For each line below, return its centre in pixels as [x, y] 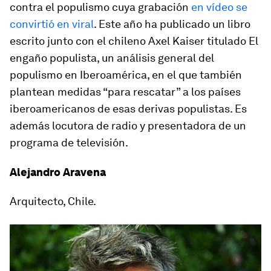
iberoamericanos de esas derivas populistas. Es [128, 109]
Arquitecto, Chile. [53, 201]
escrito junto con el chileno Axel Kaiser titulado [129, 41]
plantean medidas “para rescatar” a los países [125, 92]
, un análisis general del [155, 58]
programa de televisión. [69, 143]
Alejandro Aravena [58, 172]
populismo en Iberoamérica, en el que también [126, 75]
